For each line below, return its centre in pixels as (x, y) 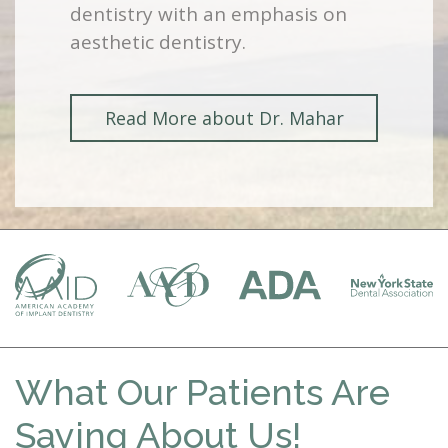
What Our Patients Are (202, 391)
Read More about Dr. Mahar (224, 118)
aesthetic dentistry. (158, 42)
